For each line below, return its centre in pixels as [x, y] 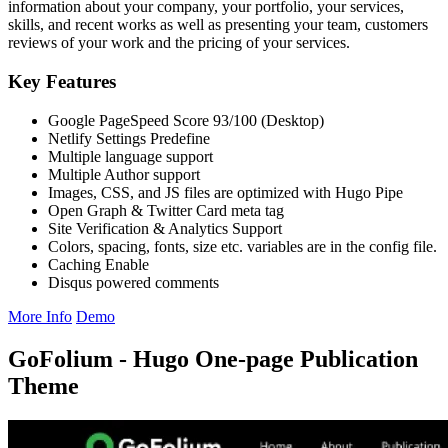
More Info [40, 316]
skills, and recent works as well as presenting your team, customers [218, 25]
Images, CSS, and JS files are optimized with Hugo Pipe [225, 192]
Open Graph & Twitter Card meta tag [166, 210]
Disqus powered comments [133, 282]
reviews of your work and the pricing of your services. [179, 43]
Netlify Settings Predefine [129, 138]
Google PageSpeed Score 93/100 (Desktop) [186, 120]
